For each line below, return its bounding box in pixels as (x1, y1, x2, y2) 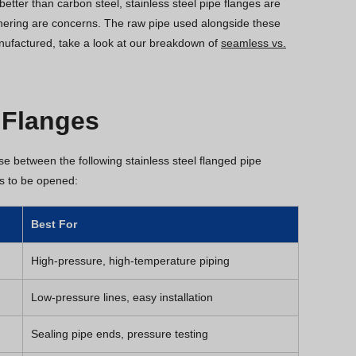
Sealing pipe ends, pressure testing (31, 327, 208, 340)
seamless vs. (221, 36, 286, 49)
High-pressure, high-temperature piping (31, 253, 230, 267)
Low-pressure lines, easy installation (31, 290, 213, 304)
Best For (31, 217, 77, 230)
